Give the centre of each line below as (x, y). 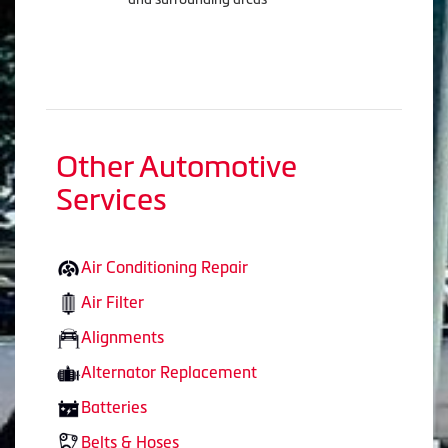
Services (111, 200)
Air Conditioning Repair (164, 267)
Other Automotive (176, 167)
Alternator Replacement (169, 371)
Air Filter (112, 302)
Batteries (114, 406)
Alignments (122, 337)
